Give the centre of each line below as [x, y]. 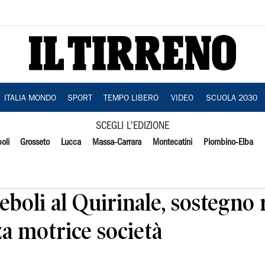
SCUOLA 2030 [231, 99]
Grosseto [35, 143]
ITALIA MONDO [30, 99]
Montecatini [172, 143]
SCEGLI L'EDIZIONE [132, 126]
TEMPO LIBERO [131, 99]
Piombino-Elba [228, 143]
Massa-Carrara [117, 143]
